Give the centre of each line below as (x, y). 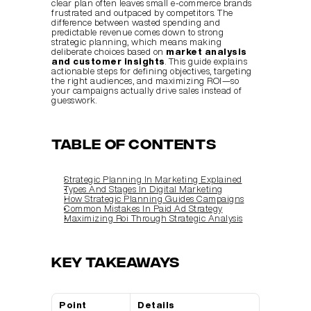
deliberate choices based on (109, 52)
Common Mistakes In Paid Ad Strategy (143, 209)
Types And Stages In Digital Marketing (143, 189)
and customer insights (108, 61)
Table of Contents (134, 143)
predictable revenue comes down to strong (137, 32)
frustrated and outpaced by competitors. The (142, 13)
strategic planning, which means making (136, 42)
